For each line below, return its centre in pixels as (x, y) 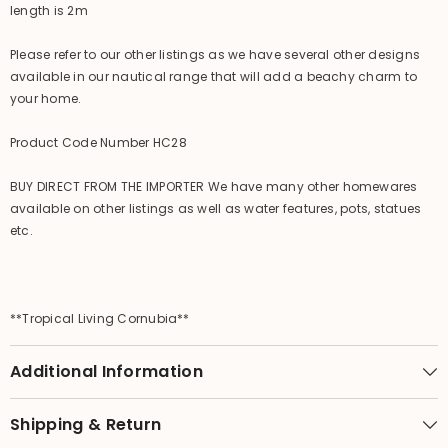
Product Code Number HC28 (98, 142)
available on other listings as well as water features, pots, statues (216, 208)
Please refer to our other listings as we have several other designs (215, 54)
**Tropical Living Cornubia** (100, 318)
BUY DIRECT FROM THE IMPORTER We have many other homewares (214, 186)
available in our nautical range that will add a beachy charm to (214, 76)
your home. (46, 98)
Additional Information (107, 371)
